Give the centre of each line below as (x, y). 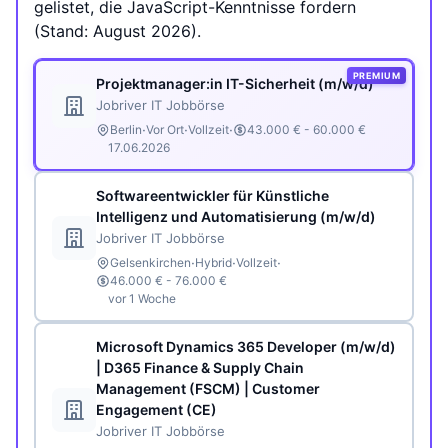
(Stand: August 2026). (117, 31)
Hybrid (213, 262)
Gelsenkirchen (150, 262)
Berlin (126, 129)
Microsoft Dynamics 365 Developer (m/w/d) (246, 346)
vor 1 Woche (142, 298)
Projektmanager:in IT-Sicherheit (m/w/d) (235, 83)
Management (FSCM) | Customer (208, 388)
